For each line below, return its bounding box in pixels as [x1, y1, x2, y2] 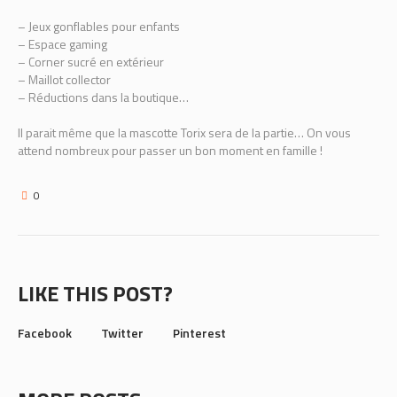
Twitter [101, 323, 144, 342]
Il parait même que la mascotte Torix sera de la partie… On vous [18, 122, 351, 142]
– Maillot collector [18, 69, 111, 89]
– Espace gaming [18, 34, 107, 53]
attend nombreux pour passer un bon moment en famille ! [18, 140, 323, 160]
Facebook [18, 323, 72, 342]
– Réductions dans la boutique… [18, 87, 189, 106]
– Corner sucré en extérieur [18, 51, 164, 71]
